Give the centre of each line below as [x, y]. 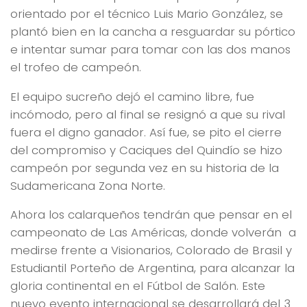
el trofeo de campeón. [76, 67]
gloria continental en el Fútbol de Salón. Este [138, 286]
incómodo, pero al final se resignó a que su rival [148, 114]
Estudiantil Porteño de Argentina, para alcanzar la [152, 268]
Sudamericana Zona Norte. [88, 185]
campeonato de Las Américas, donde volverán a [153, 233]
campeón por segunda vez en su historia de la [145, 168]
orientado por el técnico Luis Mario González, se [147, 13]
